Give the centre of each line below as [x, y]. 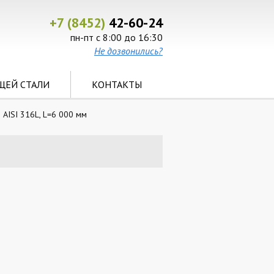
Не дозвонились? [128, 51]
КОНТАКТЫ [117, 84]
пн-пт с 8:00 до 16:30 [117, 37]
